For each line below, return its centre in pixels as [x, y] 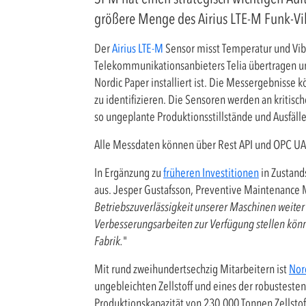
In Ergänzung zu [129, 173]
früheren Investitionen [211, 173]
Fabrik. [109, 241]
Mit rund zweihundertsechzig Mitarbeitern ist [192, 269]
